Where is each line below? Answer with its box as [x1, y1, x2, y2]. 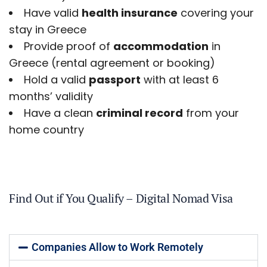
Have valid [24, 5, 82, 20]
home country [9, 122, 84, 137]
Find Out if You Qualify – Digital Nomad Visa [9, 190, 233, 206]
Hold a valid [24, 72, 89, 87]
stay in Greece [9, 22, 86, 37]
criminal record [96, 105, 183, 120]
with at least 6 [141, 72, 219, 87]
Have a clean [24, 105, 96, 120]
